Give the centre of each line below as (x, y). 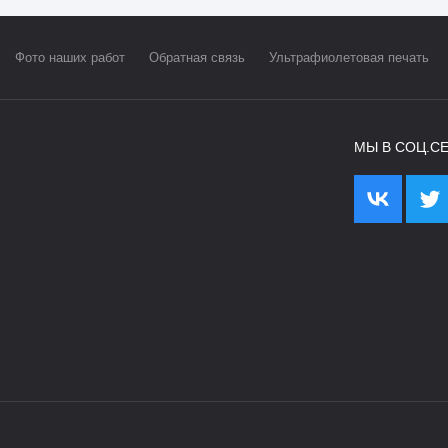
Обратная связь (197, 57)
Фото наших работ (70, 57)
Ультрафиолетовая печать (349, 57)
